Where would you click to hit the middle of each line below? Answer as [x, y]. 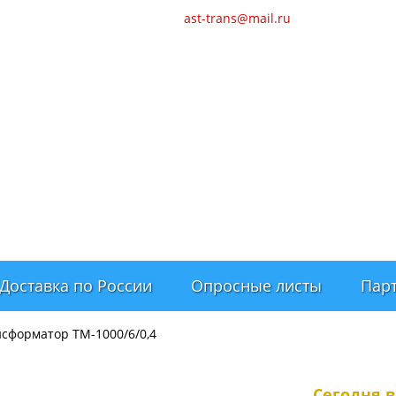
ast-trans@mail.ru [237, 18]
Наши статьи [114, 18]
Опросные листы [256, 286]
